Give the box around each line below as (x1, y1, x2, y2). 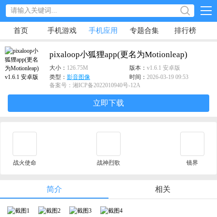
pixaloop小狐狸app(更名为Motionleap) (49, 50, 187, 59)
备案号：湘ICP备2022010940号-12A (49, 82, 140, 89)
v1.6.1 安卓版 (146, 64, 180, 71)
